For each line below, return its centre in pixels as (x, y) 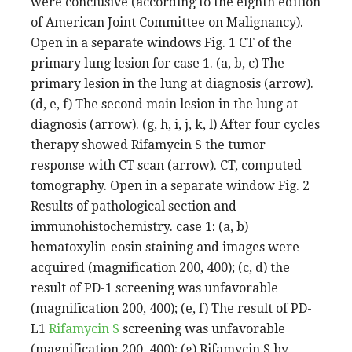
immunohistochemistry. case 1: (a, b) (139, 226)
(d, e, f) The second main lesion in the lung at (164, 104)
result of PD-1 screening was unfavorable (154, 288)
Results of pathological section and (134, 206)
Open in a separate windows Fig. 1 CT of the (161, 42)
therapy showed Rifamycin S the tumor (148, 145)
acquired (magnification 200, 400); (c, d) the (160, 267)
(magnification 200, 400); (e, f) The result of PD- (171, 308)
